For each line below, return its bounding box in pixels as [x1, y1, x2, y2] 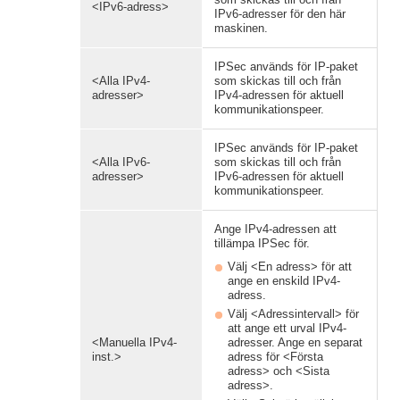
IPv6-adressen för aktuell [214, 170, 344, 183]
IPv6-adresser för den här [214, 7, 346, 21]
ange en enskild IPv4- [228, 274, 340, 287]
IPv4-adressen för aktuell [214, 88, 344, 102]
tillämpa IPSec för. [214, 237, 310, 250]
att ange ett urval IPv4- [228, 321, 346, 335]
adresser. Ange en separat [228, 336, 362, 349]
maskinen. [214, 21, 268, 35]
